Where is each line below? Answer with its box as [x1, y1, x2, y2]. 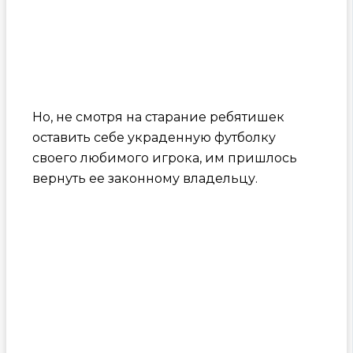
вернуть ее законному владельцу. [32, 170, 258, 186]
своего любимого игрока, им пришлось [32, 150, 297, 165]
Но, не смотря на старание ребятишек [32, 109, 284, 124]
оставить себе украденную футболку [32, 129, 276, 145]
